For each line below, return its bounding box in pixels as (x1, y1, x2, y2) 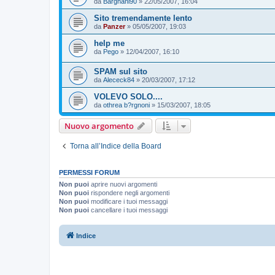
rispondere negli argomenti (89, 189, 169, 197)
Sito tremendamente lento (94, 13, 192, 23)
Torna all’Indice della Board (70, 142, 161, 151)
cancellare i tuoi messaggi (89, 206, 168, 214)
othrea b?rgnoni (103, 101, 150, 109)
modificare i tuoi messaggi (89, 198, 168, 206)
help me (94, 38, 125, 48)
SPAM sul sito (94, 67, 147, 77)
